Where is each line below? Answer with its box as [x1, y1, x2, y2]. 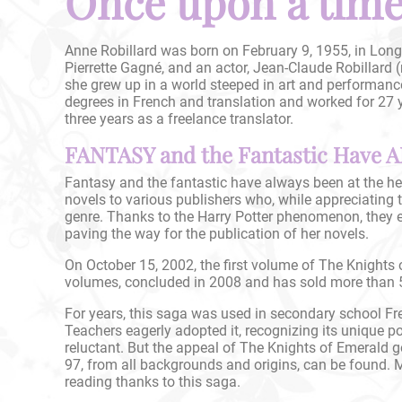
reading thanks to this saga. [65, 373, 240, 390]
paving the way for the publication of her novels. [65, 225, 369, 242]
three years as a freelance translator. [65, 110, 293, 127]
